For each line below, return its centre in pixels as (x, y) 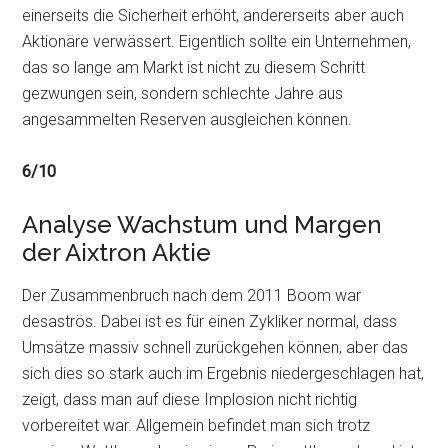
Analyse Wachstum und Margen (202, 224)
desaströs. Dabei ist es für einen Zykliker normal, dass (210, 321)
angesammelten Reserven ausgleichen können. (187, 119)
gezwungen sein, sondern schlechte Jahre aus (183, 93)
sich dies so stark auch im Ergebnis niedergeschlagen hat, (223, 373)
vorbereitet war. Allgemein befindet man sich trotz (196, 425)
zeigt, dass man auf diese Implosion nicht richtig (190, 399)
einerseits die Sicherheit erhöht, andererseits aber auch (213, 15)
